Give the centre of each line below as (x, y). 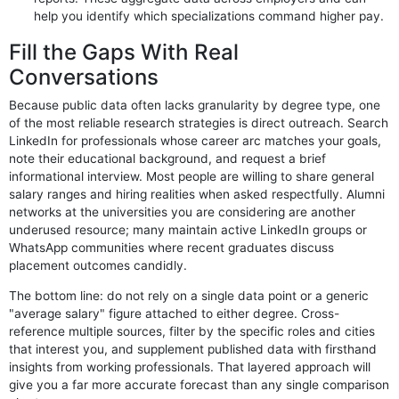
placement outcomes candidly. (98, 266)
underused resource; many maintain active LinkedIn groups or (188, 230)
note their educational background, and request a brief (168, 159)
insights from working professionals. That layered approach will (190, 366)
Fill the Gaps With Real (124, 53)
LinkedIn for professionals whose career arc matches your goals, (195, 141)
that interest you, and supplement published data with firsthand (193, 349)
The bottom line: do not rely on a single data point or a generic (189, 295)
